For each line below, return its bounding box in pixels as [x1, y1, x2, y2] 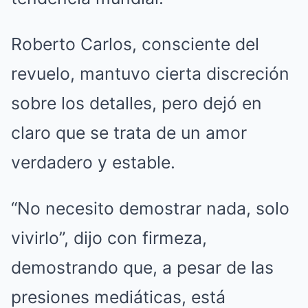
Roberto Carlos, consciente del [11, 34, 259, 55]
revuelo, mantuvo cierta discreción [11, 63, 289, 85]
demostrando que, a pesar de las [11, 257, 274, 278]
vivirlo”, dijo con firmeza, [11, 228, 207, 249]
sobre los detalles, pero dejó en [11, 93, 262, 114]
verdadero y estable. [11, 152, 175, 173]
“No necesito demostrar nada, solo [11, 198, 289, 219]
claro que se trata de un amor [11, 122, 247, 144]
